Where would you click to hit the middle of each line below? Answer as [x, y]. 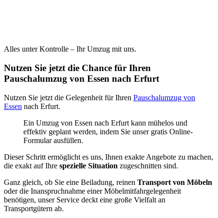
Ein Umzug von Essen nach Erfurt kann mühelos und [105, 123]
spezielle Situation [88, 165]
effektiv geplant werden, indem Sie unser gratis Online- [108, 131]
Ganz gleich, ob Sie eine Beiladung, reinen [71, 182]
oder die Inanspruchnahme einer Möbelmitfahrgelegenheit [92, 191]
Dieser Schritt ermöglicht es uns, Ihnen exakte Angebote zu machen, [109, 157]
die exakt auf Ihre [31, 165]
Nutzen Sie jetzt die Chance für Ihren [77, 68]
